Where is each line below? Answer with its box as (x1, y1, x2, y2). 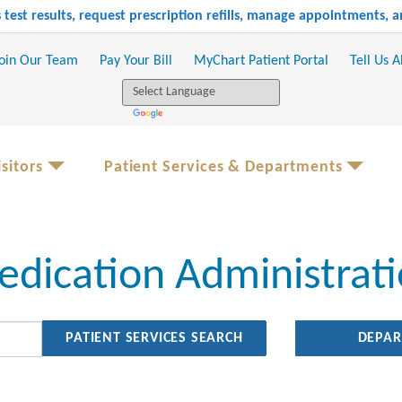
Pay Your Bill (99, 53, 172, 68)
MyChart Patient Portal (193, 53, 328, 68)
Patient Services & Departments (103, 158, 343, 176)
